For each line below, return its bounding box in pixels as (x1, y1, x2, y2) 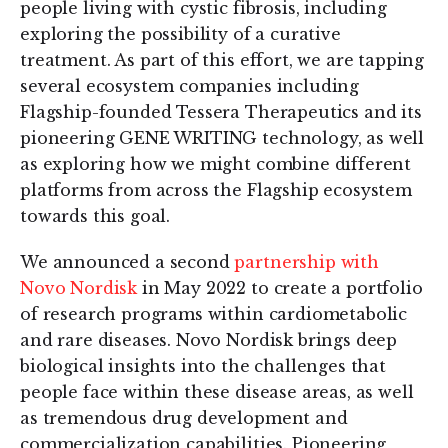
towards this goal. (20, 206, 171, 227)
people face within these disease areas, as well (20, 382, 414, 403)
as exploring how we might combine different (20, 154, 412, 175)
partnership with (234, 252, 379, 273)
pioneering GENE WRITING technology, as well (20, 128, 425, 149)
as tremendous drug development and (20, 408, 348, 429)
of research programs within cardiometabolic (20, 304, 408, 325)
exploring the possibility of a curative (20, 24, 341, 45)
